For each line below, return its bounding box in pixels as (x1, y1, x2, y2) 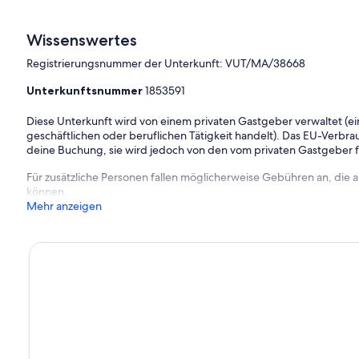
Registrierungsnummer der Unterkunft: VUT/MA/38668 (26, 55, 306, 71)
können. (26, 184, 68, 199)
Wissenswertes (26, 30, 138, 50)
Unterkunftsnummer (26, 83, 146, 98)
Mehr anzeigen (26, 198, 103, 213)
